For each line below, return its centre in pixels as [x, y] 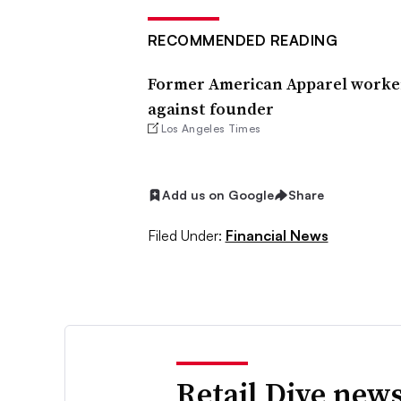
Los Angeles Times [211, 128]
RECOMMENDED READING [242, 40]
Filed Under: [184, 235]
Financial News [277, 235]
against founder [210, 109]
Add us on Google [218, 195]
